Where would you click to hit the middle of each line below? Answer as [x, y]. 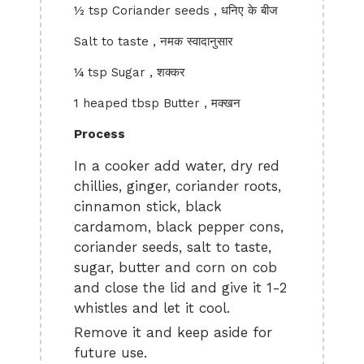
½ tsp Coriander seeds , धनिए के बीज [176, 11]
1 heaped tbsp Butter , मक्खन [157, 103]
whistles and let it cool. [152, 308]
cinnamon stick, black [148, 206]
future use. [110, 353]
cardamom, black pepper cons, [179, 227]
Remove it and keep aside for [173, 332]
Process [100, 134]
